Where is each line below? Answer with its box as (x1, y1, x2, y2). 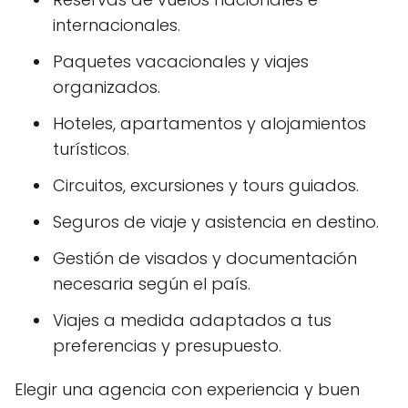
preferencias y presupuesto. (53, 334, 281, 358)
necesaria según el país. (53, 272, 250, 296)
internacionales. (53, 14, 180, 37)
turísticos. (53, 138, 129, 161)
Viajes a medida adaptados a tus (53, 309, 331, 332)
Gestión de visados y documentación (53, 247, 357, 270)
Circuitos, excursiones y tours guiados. (53, 174, 359, 198)
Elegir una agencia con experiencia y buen (15, 378, 360, 402)
